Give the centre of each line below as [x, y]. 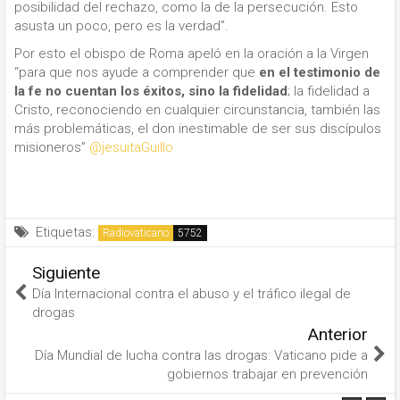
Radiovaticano [136, 233]
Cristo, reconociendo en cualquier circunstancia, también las [197, 110]
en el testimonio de [320, 72]
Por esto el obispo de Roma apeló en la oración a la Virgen [192, 54]
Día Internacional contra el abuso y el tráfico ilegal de [192, 293]
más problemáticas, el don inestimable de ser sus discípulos [198, 129]
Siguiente [66, 272]
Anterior [338, 334]
